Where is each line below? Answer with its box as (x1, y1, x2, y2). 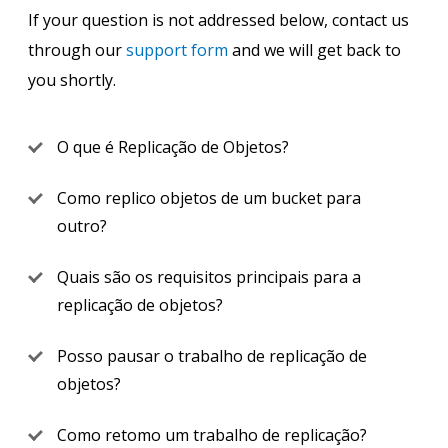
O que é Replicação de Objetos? (57, 136, 289, 158)
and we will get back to (228, 39, 401, 61)
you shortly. (28, 69, 116, 91)
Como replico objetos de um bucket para (57, 187, 361, 209)
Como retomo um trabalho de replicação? (57, 424, 367, 446)
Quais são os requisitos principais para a (57, 266, 361, 288)
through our (28, 39, 126, 61)
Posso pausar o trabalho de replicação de (57, 345, 367, 367)
